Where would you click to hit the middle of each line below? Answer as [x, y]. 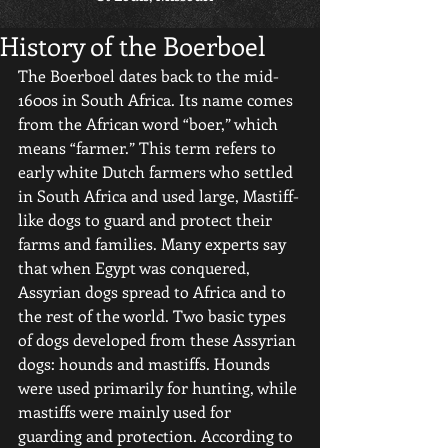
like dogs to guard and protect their [147, 219]
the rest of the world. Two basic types [154, 315]
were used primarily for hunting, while [159, 387]
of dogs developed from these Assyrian [159, 339]
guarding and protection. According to [157, 435]
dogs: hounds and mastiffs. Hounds [146, 363]
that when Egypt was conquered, [136, 267]
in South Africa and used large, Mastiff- [158, 195]
